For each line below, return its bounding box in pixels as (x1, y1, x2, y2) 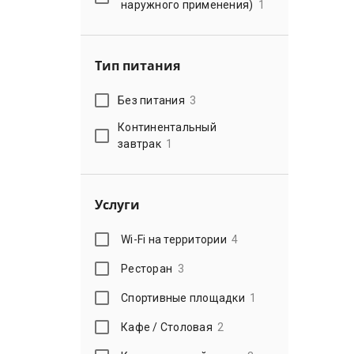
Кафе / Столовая (121, 320, 213, 333)
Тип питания (95, 57, 180, 74)
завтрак (118, 137, 161, 150)
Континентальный (118, 121, 217, 134)
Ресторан (121, 262, 173, 275)
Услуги (95, 196, 140, 213)
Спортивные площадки (121, 291, 245, 304)
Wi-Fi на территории (121, 232, 227, 246)
